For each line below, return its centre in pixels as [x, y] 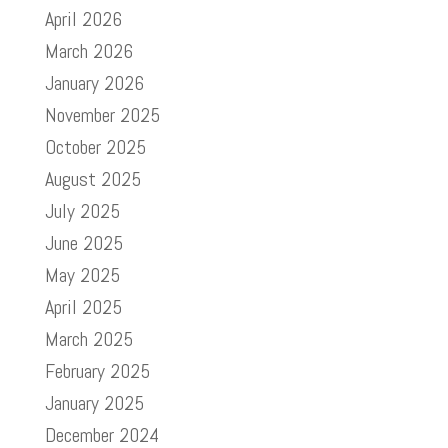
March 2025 [88, 339]
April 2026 [83, 19]
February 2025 [97, 371]
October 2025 [95, 147]
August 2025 [92, 179]
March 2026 [88, 51]
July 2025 [82, 211]
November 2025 [102, 115]
